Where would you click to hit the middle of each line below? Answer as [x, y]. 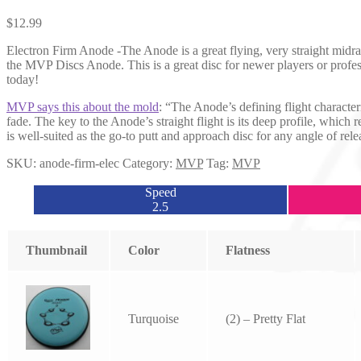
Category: [149, 163]
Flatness [248, 250]
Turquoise [154, 318]
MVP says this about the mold [83, 106]
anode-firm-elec [79, 163]
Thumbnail [57, 250]
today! [23, 79]
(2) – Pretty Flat [266, 318]
